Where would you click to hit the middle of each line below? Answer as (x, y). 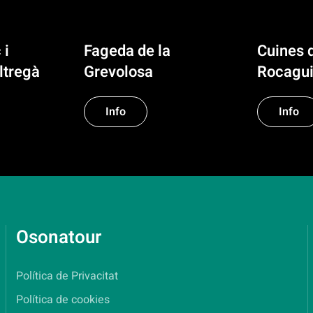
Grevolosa (118, 72)
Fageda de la (127, 51)
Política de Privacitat (67, 276)
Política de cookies (63, 300)
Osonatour (59, 238)
